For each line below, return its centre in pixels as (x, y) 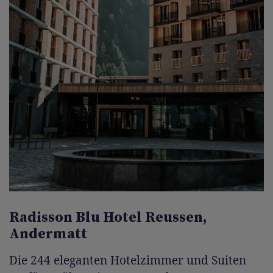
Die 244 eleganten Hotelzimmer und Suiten (128, 261)
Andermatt (48, 234)
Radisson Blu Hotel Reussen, (108, 218)
